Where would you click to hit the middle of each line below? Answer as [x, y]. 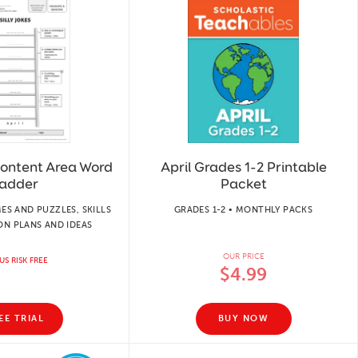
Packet [243, 183]
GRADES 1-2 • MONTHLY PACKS [243, 209]
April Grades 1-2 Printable [243, 167]
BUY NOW [243, 318]
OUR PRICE [243, 256]
